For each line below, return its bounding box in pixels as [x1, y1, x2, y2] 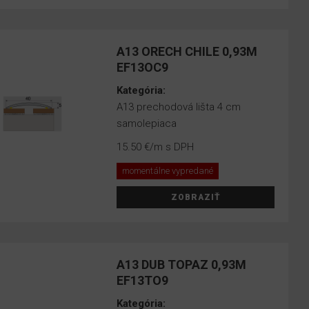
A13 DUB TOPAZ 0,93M [117, 257, 247, 272]
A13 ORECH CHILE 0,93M [117, 44, 258, 59]
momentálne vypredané [122, 166, 214, 176]
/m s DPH [150, 141, 195, 153]
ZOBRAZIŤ [170, 192, 221, 202]
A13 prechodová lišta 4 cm [117, 101, 241, 113]
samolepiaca [117, 117, 177, 130]
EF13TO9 [117, 273, 169, 288]
